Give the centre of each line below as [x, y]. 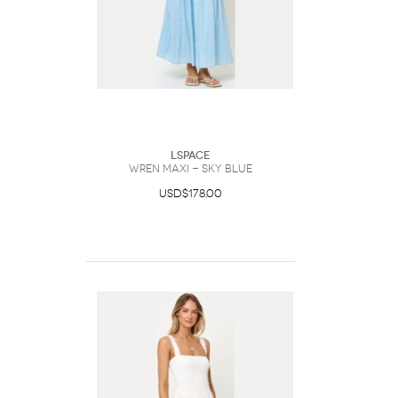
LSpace [191, 155]
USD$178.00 [191, 194]
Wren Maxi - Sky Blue [191, 169]
